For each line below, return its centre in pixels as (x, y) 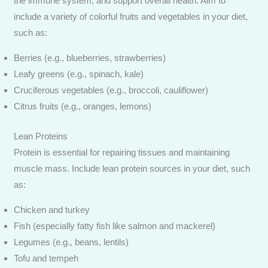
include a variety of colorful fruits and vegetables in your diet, (131, 16)
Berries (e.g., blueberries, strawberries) (90, 58)
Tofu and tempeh (46, 258)
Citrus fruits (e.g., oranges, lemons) (83, 106)
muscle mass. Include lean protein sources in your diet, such (132, 168)
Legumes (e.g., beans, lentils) (71, 242)
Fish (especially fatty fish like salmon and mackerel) (115, 226)
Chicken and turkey (52, 209)
